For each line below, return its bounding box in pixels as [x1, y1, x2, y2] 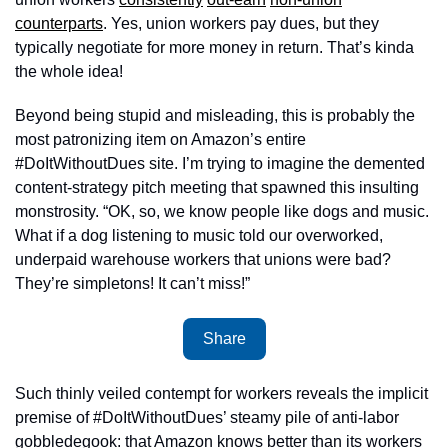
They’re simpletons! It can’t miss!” [15, 275, 254, 292]
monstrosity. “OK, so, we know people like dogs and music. [15, 203, 429, 220]
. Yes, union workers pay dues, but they [103, 15, 379, 32]
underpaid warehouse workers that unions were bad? [15, 251, 391, 268]
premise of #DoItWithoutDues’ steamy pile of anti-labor [15, 409, 399, 426]
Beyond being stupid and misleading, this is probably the [15, 107, 415, 124]
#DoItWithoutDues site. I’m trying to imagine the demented [15, 155, 425, 172]
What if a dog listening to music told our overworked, [15, 227, 383, 244]
